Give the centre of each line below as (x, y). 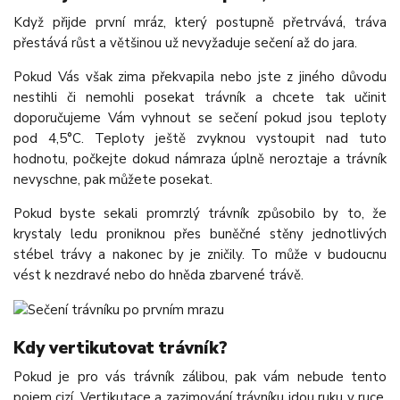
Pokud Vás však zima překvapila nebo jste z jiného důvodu (200, 77)
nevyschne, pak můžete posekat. (113, 180)
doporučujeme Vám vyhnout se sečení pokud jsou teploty (200, 118)
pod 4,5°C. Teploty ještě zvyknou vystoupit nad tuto (200, 139)
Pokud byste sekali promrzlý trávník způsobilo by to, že (200, 214)
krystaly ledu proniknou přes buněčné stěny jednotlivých (200, 234)
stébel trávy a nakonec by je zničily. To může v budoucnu (200, 255)
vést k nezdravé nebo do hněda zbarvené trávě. (158, 275)
